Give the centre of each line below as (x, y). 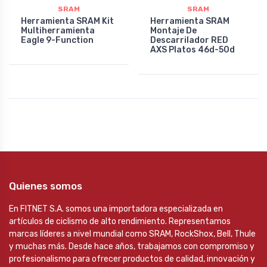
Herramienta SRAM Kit (67, 21)
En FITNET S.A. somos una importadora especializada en (116, 209)
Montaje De (173, 31)
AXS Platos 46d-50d (193, 50)
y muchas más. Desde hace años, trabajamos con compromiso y (132, 247)
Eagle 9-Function (57, 41)
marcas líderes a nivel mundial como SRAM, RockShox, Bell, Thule (132, 234)
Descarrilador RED (189, 41)
